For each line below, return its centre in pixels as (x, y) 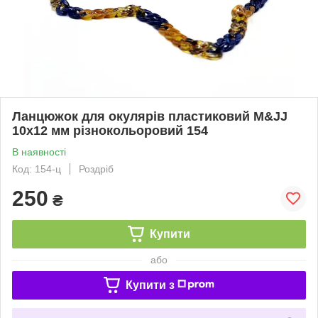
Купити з (150, 285)
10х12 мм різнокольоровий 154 (110, 130)
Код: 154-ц (37, 169)
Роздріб (96, 169)
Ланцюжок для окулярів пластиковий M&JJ (150, 116)
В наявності (39, 152)
